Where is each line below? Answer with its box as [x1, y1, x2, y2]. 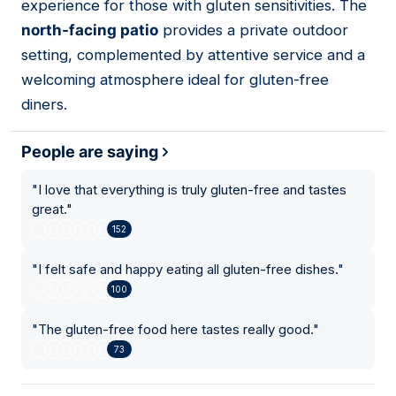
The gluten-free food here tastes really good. [38, 321, 313, 339]
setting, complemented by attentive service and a [21, 46, 365, 65]
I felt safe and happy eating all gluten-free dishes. [38, 261, 338, 278]
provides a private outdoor [158, 21, 348, 40]
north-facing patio [21, 21, 158, 40]
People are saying [21, 142, 158, 162]
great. [32, 201, 66, 218]
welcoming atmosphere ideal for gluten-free [21, 71, 329, 89]
